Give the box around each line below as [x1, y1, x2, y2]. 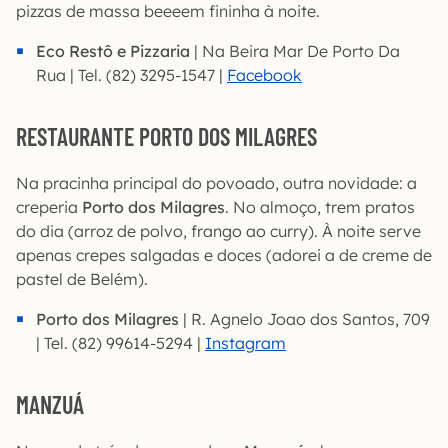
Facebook [227, 65, 302, 85]
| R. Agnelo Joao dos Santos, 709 [179, 309, 430, 329]
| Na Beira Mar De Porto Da [190, 41, 400, 61]
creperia [16, 197, 82, 217]
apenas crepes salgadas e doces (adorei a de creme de [16, 245, 432, 265]
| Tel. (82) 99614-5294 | [36, 333, 205, 353]
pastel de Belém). [16, 269, 148, 289]
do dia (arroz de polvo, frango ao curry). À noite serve [16, 221, 421, 241]
